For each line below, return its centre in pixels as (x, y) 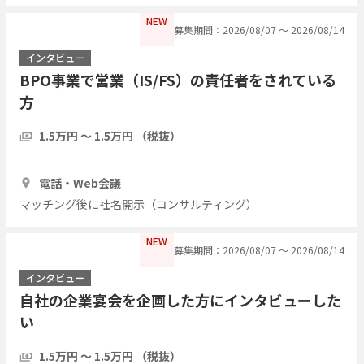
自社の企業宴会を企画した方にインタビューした (180, 299)
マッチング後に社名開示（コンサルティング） (139, 204)
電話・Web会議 (80, 182)
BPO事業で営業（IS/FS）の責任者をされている (178, 79)
